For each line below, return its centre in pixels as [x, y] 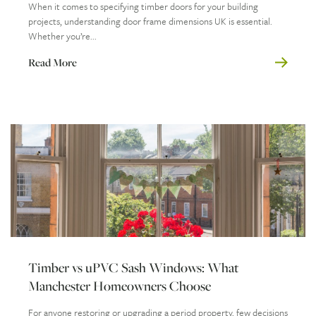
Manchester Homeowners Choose [120, 285]
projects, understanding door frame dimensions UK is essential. [150, 21]
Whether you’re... [62, 36]
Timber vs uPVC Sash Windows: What [133, 267]
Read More [53, 62]
